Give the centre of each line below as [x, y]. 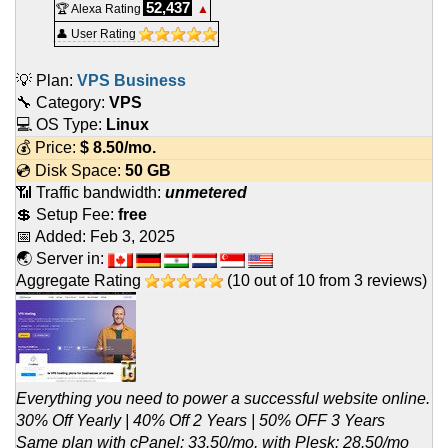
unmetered [206, 193]
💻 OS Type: [61, 125]
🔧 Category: [62, 103]
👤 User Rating [97, 34]
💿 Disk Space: [70, 171]
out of [273, 281]
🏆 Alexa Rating [98, 9]
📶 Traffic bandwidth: [90, 193]
